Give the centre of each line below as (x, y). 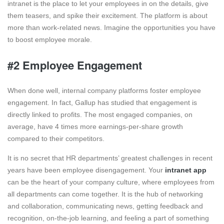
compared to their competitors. (56, 139)
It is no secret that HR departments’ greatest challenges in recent (110, 158)
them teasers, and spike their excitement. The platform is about (107, 16)
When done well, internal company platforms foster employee (104, 91)
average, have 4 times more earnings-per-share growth (95, 127)
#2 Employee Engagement (75, 65)
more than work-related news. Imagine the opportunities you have (111, 28)
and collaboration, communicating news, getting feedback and (105, 206)
